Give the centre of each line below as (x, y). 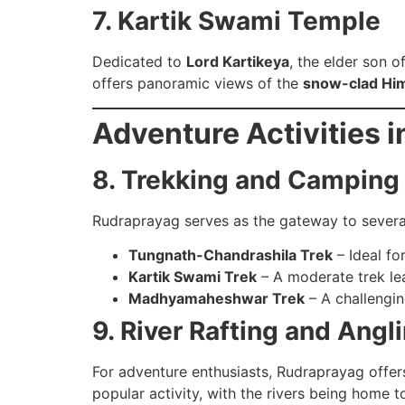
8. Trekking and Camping (246, 179)
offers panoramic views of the (198, 84)
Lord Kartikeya (238, 62)
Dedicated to (139, 62)
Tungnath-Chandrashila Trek (231, 254)
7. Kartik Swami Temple (236, 21)
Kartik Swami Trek (193, 276)
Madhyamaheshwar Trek (217, 298)
